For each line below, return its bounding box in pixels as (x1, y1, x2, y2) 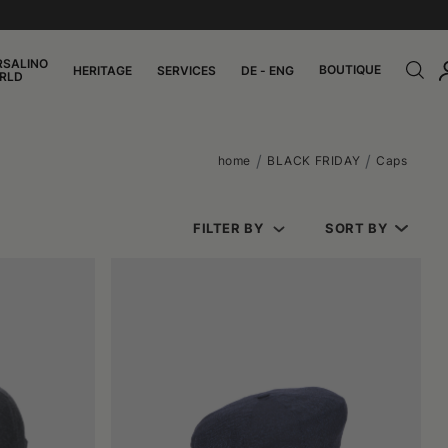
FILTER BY (192, 220, 264, 236)
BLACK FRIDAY (267, 153, 361, 168)
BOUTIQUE (319, 61, 381, 77)
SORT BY (325, 220, 388, 236)
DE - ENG (241, 62, 294, 78)
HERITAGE (73, 62, 132, 78)
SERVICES (157, 62, 216, 78)
